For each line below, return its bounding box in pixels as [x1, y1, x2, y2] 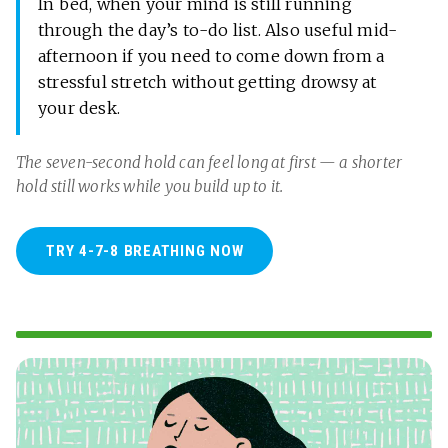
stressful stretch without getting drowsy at [38, 71, 377, 92]
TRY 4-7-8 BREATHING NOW [46, 241, 244, 260]
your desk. [38, 97, 120, 118]
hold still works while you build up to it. [16, 176, 284, 196]
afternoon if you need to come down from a [38, 45, 385, 66]
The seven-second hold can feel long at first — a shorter [16, 152, 403, 172]
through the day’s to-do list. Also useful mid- [38, 19, 398, 40]
